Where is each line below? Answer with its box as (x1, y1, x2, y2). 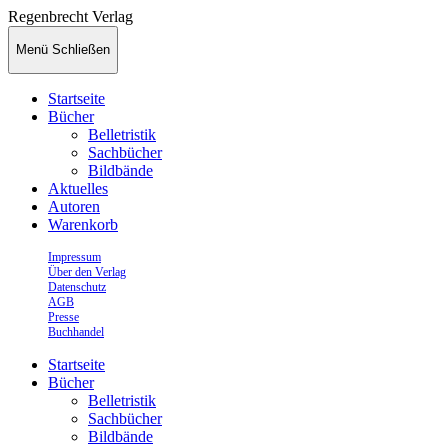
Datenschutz (48, 279, 106, 294)
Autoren (48, 197, 100, 215)
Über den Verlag (48, 264, 126, 279)
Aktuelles (48, 179, 108, 197)
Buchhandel (48, 324, 104, 339)
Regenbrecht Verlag (8, 8, 133, 25)
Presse (48, 309, 79, 324)
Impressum (48, 249, 101, 264)
